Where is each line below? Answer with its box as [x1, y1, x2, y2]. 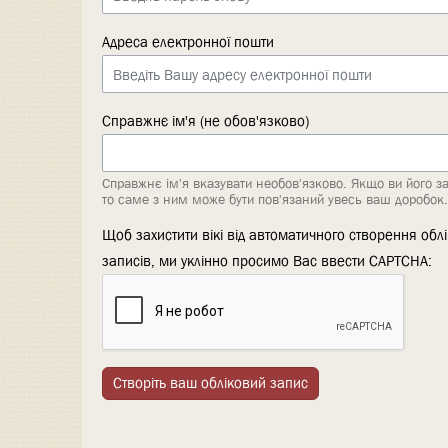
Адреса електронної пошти [102, 32, 274, 53]
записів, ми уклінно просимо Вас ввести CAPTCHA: [102, 251, 432, 272]
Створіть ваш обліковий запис [113, 373, 308, 394]
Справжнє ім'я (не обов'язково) [102, 111, 309, 132]
